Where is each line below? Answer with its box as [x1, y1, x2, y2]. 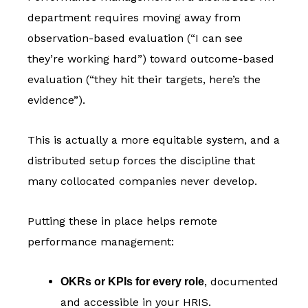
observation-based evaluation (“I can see [27, 32, 243, 45]
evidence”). [27, 93, 85, 107]
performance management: [27, 235, 174, 249]
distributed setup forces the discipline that [27, 154, 255, 168]
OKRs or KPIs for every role [60, 276, 204, 288]
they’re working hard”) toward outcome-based [27, 52, 274, 66]
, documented [204, 275, 278, 289]
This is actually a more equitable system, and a [27, 133, 280, 147]
